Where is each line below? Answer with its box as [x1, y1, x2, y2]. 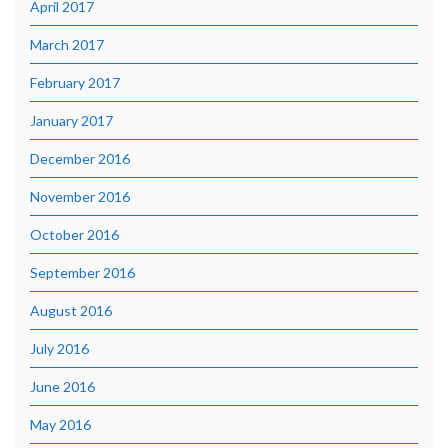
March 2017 [30, 36, 104, 54]
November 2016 [30, 188, 130, 206]
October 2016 [30, 226, 119, 244]
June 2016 [30, 378, 95, 396]
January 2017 [30, 112, 113, 130]
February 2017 [30, 74, 120, 92]
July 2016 [30, 340, 89, 358]
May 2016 [30, 416, 91, 434]
